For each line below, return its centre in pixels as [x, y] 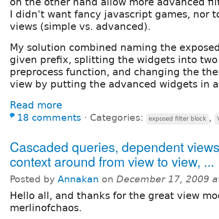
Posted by [34, 179]
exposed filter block [177, 119]
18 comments [49, 117]
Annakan [78, 179]
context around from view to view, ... [112, 161]
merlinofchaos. [46, 208]
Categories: [118, 117]
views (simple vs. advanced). [80, 26]
